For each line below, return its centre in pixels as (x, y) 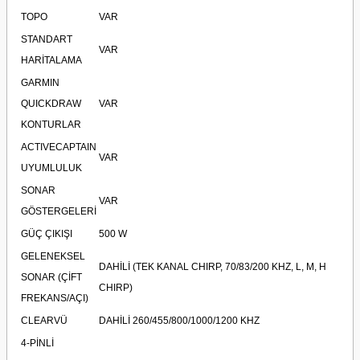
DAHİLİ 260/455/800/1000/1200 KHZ (179, 321)
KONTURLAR (51, 125)
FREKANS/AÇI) (55, 298)
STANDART (47, 39)
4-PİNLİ (37, 343)
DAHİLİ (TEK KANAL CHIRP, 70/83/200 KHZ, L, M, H (213, 267)
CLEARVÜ (44, 321)
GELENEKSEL (53, 256)
